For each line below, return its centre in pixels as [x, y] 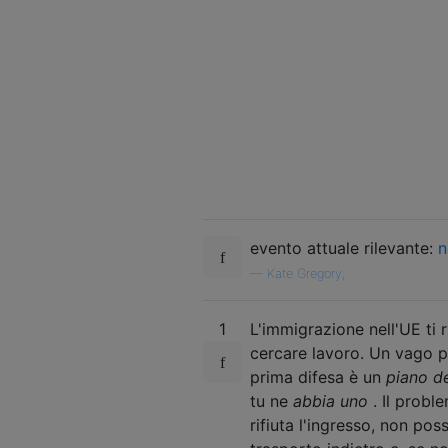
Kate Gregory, [306, 273]
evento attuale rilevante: [344, 247]
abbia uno [330, 400]
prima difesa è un [318, 376]
